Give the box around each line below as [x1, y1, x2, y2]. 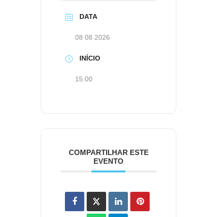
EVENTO [93, 157, 124, 166]
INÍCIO [79, 54, 100, 62]
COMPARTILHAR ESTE [68, 148, 149, 157]
